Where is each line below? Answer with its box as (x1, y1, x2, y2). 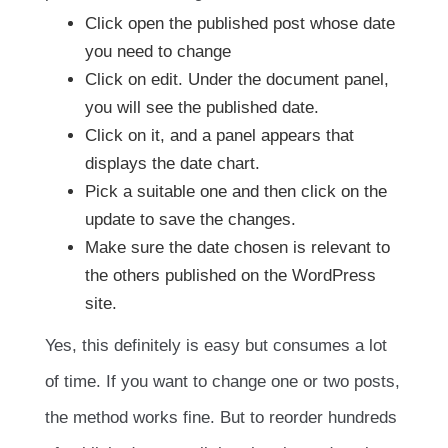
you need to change (85, 42, 231, 62)
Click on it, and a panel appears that (85, 126, 354, 146)
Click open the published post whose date (85, 14, 395, 34)
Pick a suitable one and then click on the (85, 182, 387, 202)
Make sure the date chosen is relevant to (85, 238, 390, 258)
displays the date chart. (85, 154, 260, 174)
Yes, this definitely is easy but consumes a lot (45, 336, 387, 356)
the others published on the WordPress (85, 266, 376, 286)
